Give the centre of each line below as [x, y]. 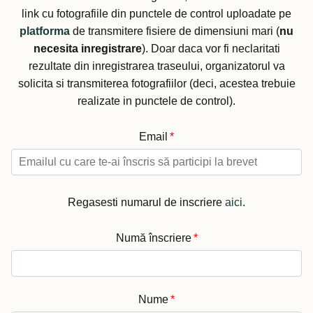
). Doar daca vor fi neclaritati [211, 49]
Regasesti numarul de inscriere [146, 203]
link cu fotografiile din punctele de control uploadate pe [156, 14]
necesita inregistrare [87, 49]
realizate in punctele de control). [156, 101]
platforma [45, 31]
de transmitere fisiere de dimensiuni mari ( [175, 31]
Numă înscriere [153, 238]
